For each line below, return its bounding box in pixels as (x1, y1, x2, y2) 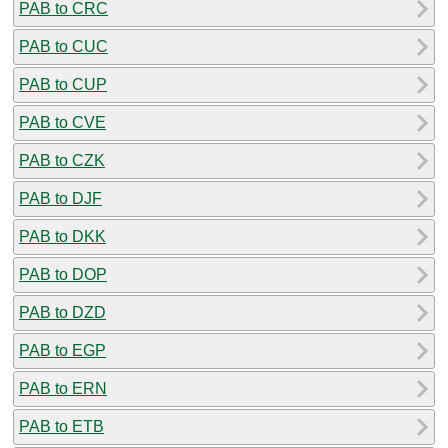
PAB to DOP (19, 265, 107, 283)
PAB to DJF (19, 189, 102, 207)
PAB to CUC (19, 37, 108, 55)
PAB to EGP (19, 341, 106, 359)
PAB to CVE (19, 113, 106, 131)
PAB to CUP (19, 75, 107, 93)
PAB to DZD (19, 303, 106, 321)
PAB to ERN (19, 379, 107, 397)
